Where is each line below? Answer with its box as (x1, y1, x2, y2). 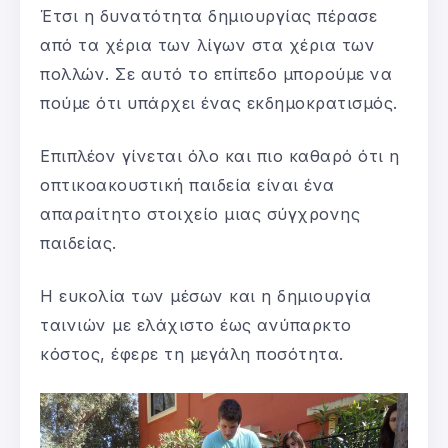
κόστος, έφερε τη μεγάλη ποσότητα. (40, 343, 344, 364)
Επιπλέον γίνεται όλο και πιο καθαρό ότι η (40, 145, 400, 166)
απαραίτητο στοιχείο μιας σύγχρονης (40, 203, 360, 224)
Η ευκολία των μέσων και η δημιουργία (40, 285, 371, 306)
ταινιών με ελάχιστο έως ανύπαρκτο (40, 314, 352, 335)
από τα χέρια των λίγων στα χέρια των (40, 34, 375, 55)
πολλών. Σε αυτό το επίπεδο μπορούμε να (40, 63, 392, 84)
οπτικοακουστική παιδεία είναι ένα (40, 174, 335, 195)
